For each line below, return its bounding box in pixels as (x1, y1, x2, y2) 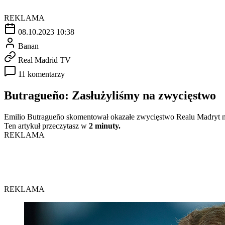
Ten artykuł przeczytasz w (4, 121, 89, 130)
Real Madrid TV (18, 55, 71, 64)
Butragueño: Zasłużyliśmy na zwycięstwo (4, 88, 216, 102)
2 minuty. (89, 121, 121, 130)
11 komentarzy (18, 69, 65, 78)
